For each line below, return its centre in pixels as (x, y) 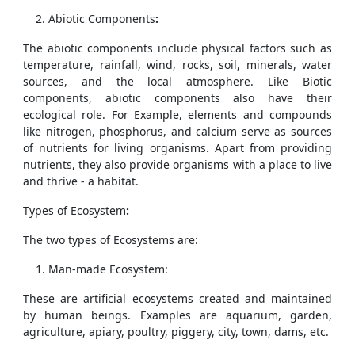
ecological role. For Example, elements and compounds (177, 115)
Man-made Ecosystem (107, 269)
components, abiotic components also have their (177, 98)
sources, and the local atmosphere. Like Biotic (177, 81)
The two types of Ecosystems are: (111, 240)
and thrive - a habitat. (81, 181)
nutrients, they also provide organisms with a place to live (177, 164)
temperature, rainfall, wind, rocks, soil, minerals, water (177, 65)
